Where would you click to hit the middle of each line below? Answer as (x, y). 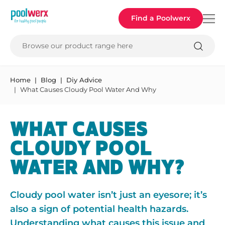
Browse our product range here (77, 46)
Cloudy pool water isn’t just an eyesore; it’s (108, 195)
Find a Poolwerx (161, 18)
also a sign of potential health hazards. (99, 209)
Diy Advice (84, 80)
